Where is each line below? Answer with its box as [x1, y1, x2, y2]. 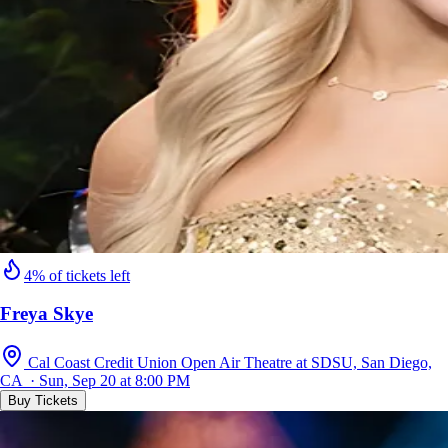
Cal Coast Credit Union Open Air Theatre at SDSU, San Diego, [28, 354, 432, 372]
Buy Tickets [8, 393, 78, 409]
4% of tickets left [24, 266, 130, 284]
